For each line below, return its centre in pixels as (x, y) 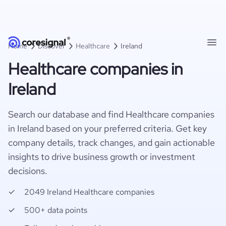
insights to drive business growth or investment (102, 157)
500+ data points (56, 210)
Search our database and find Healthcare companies (111, 114)
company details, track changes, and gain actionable (111, 143)
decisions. (28, 171)
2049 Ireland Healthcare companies (89, 192)
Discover (51, 46)
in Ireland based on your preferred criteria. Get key (107, 128)
